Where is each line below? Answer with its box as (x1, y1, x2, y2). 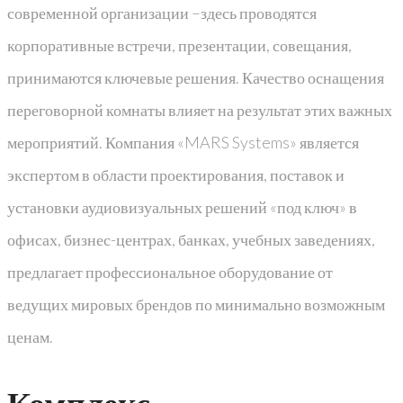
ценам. (7, 326, 53, 346)
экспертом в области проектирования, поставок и (7, 164, 345, 184)
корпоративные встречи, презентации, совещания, (7, 34, 352, 55)
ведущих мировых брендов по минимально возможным (7, 293, 385, 314)
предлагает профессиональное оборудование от (7, 261, 333, 282)
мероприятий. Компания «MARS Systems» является (7, 131, 359, 152)
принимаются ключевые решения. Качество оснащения (7, 67, 384, 87)
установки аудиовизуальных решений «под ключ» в (7, 196, 357, 217)
